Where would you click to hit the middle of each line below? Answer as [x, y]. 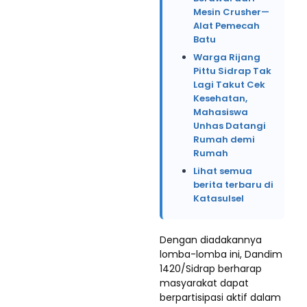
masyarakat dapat [204, 283]
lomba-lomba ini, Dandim [221, 254]
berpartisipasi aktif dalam [220, 297]
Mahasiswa [221, 112]
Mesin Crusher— [231, 12]
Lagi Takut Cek [229, 85]
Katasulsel [219, 198]
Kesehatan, [220, 98]
